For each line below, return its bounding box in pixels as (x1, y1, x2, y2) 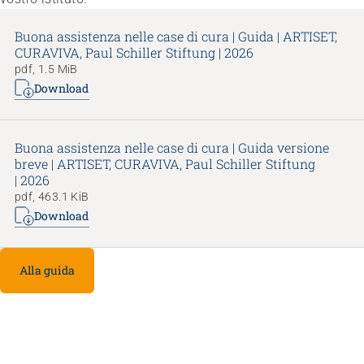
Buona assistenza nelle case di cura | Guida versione (15, 138, 329, 156)
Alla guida (19, 262, 75, 278)
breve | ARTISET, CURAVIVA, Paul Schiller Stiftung (15, 154, 315, 172)
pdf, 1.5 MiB (15, 62, 78, 76)
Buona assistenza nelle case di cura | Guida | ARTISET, (15, 27, 337, 45)
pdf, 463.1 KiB (15, 189, 89, 203)
